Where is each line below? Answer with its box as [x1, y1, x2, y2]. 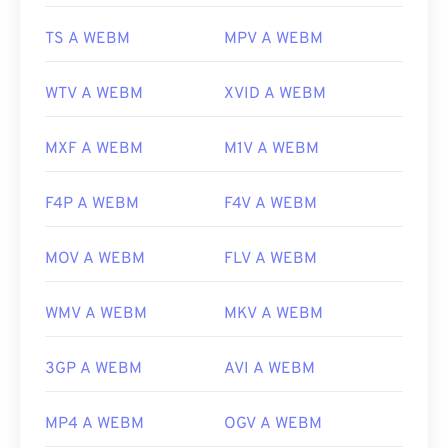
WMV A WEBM [45, 304, 147, 325]
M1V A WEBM [224, 139, 319, 160]
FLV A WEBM [224, 249, 317, 270]
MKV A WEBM [224, 304, 323, 325]
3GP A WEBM [45, 359, 142, 380]
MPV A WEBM [224, 29, 323, 50]
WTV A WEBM [45, 84, 143, 105]
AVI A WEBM [224, 359, 315, 380]
